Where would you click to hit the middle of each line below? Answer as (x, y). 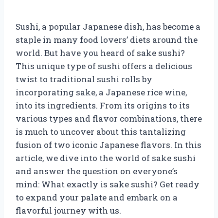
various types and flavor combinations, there (109, 118)
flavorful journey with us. (68, 210)
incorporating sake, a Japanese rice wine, (101, 92)
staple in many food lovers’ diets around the (107, 39)
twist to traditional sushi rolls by (84, 79)
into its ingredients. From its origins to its (103, 105)
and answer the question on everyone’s (97, 171)
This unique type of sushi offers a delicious (104, 66)
